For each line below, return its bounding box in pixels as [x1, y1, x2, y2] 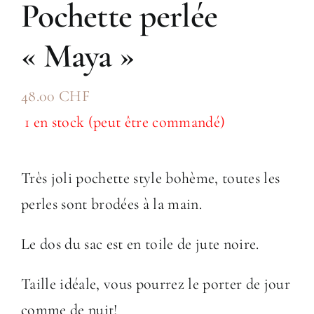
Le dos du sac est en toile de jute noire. [21, 235, 259, 254]
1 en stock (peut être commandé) [25, 113, 226, 132]
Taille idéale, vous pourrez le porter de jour [21, 275, 290, 294]
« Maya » [21, 36, 135, 77]
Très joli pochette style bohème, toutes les [21, 169, 280, 188]
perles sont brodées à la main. [21, 195, 202, 214]
